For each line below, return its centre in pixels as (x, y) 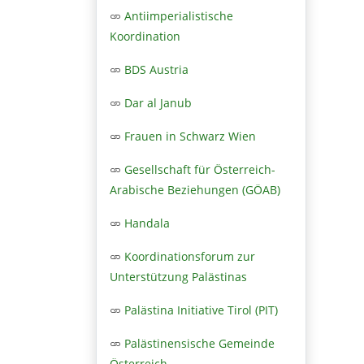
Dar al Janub (158, 102)
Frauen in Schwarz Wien (190, 136)
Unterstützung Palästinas (178, 276)
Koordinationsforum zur (190, 256)
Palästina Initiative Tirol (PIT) (201, 310)
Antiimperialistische (179, 15)
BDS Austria (156, 69)
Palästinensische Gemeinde (199, 343)
